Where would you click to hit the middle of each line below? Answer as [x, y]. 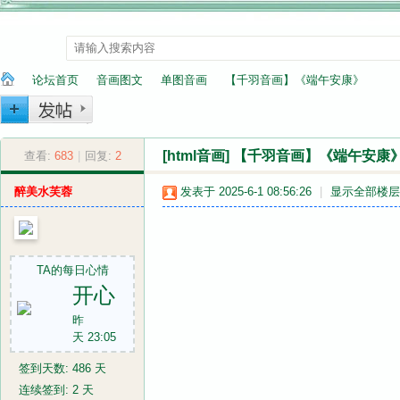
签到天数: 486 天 [62, 368]
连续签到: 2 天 [56, 390]
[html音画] [198, 156]
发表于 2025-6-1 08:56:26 [246, 192]
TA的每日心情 [72, 270]
